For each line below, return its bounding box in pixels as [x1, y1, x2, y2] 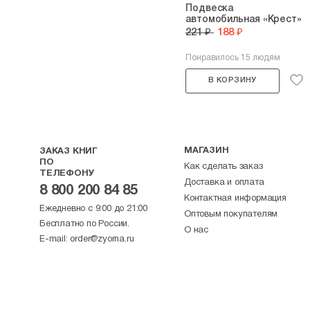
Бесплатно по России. [39, 220, 129, 228]
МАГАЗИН [184, 147, 229, 155]
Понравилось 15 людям [185, 54, 280, 62]
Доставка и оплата [184, 179, 264, 187]
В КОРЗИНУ [208, 77, 257, 84]
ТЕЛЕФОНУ [39, 170, 95, 178]
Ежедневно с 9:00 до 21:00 [39, 205, 147, 213]
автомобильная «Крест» [185, 15, 302, 24]
